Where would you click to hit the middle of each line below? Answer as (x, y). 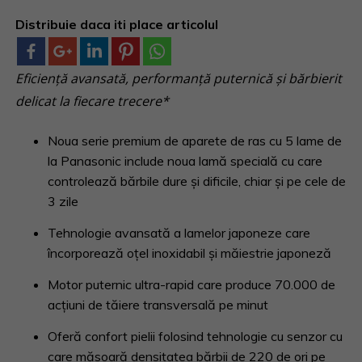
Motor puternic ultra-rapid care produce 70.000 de (192, 284)
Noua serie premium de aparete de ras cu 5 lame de (195, 141)
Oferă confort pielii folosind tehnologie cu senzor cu (196, 336)
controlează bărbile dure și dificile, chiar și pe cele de (197, 181)
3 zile (63, 201)
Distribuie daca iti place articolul (117, 24)
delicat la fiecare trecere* (93, 101)
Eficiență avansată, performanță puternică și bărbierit (179, 78)
